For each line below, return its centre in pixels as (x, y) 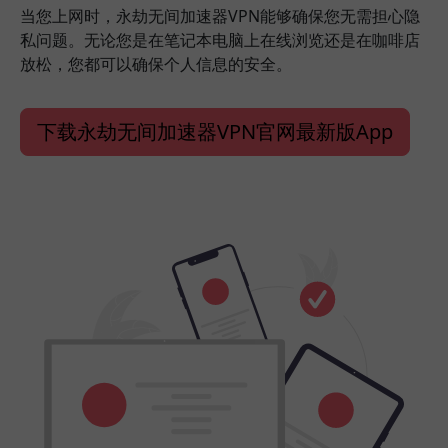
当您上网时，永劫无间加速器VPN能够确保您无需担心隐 (220, 15)
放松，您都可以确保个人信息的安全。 (156, 63)
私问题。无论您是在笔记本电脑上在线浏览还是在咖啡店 (220, 39)
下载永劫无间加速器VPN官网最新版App (215, 131)
